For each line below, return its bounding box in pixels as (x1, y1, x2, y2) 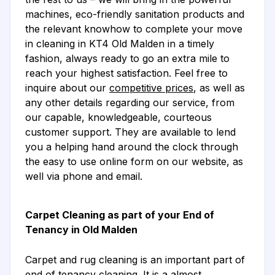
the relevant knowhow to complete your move (25, 23, 242, 36)
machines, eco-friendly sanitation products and (25, 8, 244, 21)
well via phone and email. (25, 170, 142, 183)
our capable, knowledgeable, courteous (25, 111, 212, 124)
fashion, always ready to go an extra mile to (25, 52, 230, 65)
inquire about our (25, 82, 109, 95)
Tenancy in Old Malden (25, 223, 137, 236)
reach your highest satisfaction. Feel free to (25, 67, 228, 80)
